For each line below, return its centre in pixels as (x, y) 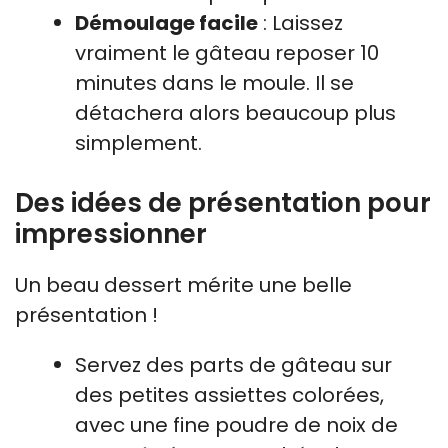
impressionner (111, 234)
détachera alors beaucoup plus (235, 113)
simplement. (138, 143)
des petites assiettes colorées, (229, 395)
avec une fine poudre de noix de (236, 425)
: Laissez (300, 23)
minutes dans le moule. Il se (214, 83)
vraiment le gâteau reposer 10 (227, 53)
